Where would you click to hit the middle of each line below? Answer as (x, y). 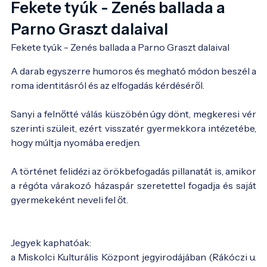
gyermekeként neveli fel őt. (69, 200)
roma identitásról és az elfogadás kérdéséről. (108, 85)
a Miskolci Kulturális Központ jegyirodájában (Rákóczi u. (133, 257)
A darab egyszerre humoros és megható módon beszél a (133, 71)
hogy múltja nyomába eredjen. (76, 142)
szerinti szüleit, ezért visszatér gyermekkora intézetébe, (133, 128)
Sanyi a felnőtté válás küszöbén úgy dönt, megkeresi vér (133, 114)
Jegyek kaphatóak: (51, 243)
